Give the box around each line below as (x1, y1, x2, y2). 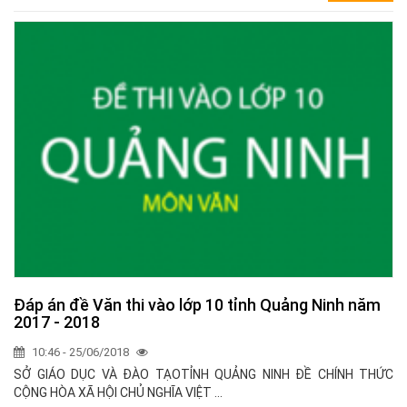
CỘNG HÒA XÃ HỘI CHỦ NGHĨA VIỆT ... (14, 385, 223, 401)
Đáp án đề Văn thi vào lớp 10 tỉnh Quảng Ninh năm (14, 295, 381, 315)
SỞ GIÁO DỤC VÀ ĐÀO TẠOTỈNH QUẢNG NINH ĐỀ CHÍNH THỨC (14, 367, 393, 382)
